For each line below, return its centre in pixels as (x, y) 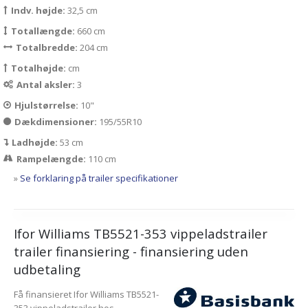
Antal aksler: (47, 85)
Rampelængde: (52, 159)
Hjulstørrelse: (47, 106)
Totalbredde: (48, 48)
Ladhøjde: (36, 143)
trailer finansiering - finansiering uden (131, 252)
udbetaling (47, 269)
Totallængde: (44, 31)
